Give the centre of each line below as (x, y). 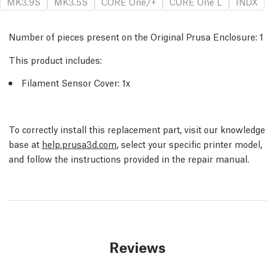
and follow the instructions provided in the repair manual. (129, 158)
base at (25, 144)
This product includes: (55, 60)
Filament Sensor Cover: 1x (76, 82)
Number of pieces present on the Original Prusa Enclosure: (133, 36)
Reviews (137, 246)
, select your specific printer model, (189, 144)
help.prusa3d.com (79, 144)
